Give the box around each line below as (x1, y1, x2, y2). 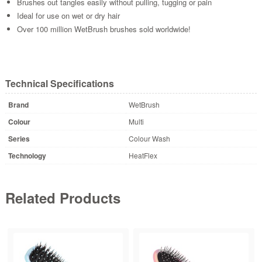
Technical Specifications (5, 76, 114, 90)
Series (8, 133, 30, 144)
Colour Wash (128, 133, 170, 143)
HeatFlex (128, 150, 157, 160)
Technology (8, 150, 46, 161)
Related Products (5, 187, 120, 208)
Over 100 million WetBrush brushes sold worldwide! (16, 23, 191, 35)
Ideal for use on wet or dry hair (16, 9, 120, 21)
